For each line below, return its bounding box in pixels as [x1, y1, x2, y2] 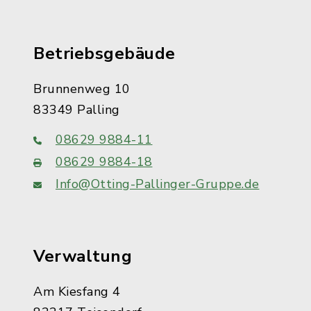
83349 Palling [33, 101, 120, 118]
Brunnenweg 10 [33, 81, 131, 97]
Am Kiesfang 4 [33, 283, 121, 300]
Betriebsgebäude [33, 42, 176, 65]
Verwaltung [33, 245, 132, 267]
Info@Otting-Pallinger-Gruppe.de [56, 176, 260, 192]
